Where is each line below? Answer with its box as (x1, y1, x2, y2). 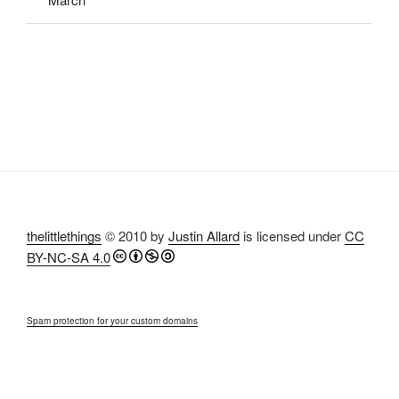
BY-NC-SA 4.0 (27, 248, 110, 267)
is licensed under (240, 226, 345, 246)
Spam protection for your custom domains (27, 314, 198, 328)
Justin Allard (168, 226, 240, 246)
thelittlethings (27, 226, 102, 246)
